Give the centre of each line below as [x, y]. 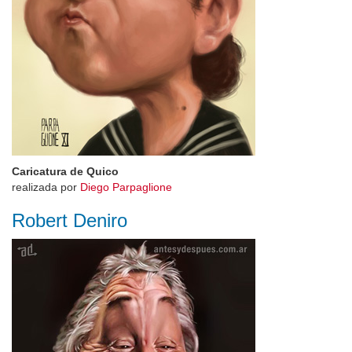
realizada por [46, 187]
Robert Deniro [70, 220]
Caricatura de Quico [65, 171]
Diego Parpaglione [126, 187]
